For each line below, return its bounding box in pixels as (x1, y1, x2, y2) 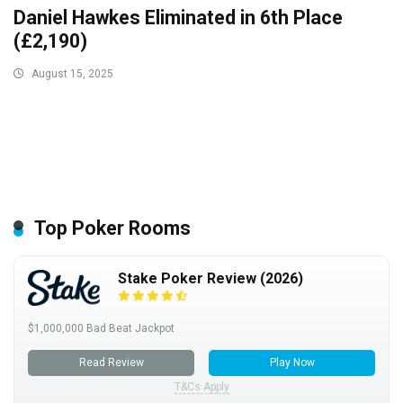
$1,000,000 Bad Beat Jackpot (28, 322, 175, 336)
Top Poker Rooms (34, 217, 191, 240)
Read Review (78, 356, 144, 370)
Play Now (269, 356, 315, 370)
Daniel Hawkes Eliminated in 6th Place (13, 6, 343, 30)
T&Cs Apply (174, 381, 229, 394)
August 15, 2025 (29, 67, 113, 81)
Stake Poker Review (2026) (118, 270, 303, 288)
